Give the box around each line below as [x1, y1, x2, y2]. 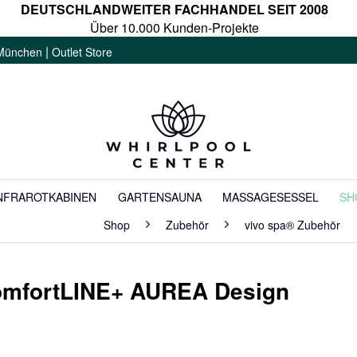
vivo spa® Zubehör [245, 217, 340, 233]
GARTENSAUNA [117, 189, 202, 205]
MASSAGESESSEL [222, 189, 319, 205]
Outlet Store [52, 44, 112, 60]
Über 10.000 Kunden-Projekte [90, 18, 259, 37]
